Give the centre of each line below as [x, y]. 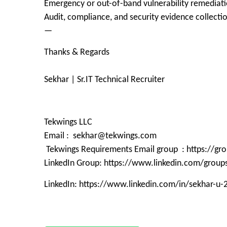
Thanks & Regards [77, 52]
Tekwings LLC [68, 122]
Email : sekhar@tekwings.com [101, 136]
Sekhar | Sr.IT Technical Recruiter [104, 80]
